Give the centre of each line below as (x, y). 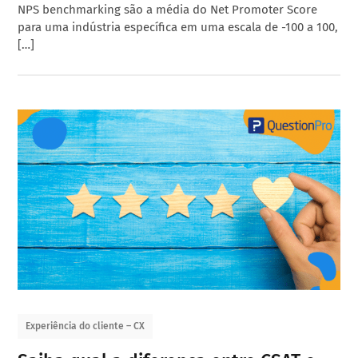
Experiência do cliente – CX (86, 326)
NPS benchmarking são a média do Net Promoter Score (168, 9)
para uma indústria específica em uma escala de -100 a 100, (178, 27)
